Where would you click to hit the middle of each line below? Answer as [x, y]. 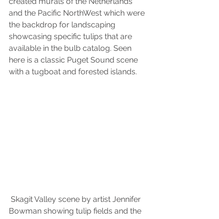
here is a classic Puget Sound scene [74, 60]
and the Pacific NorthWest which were [78, 13]
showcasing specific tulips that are [71, 37]
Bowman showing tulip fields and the [76, 211]
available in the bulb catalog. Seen [71, 48]
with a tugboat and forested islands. [73, 72]
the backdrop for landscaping [63, 25]
